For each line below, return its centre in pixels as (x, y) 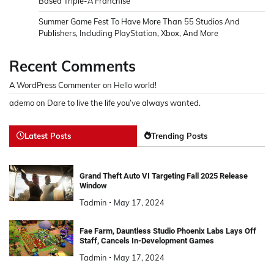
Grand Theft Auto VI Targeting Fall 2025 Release (163, 176)
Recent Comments (72, 66)
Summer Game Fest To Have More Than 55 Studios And (139, 21)
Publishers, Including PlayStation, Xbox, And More (128, 33)
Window (93, 185)
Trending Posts (179, 135)
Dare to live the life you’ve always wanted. (124, 102)
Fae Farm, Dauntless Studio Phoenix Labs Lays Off (168, 231)
